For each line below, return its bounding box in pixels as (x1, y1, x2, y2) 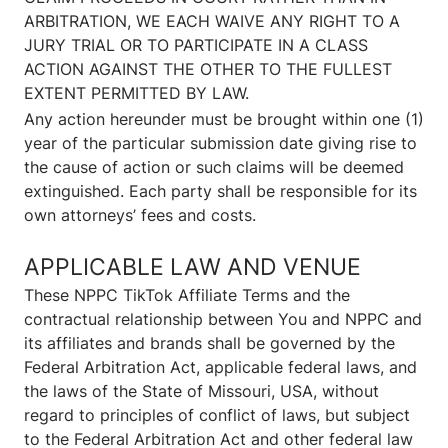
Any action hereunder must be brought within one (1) (24, 109, 424, 130)
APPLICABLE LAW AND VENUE (24, 252, 361, 282)
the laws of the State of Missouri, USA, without (24, 381, 379, 402)
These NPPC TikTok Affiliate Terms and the (24, 285, 350, 306)
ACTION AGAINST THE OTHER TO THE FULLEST (24, 59, 392, 80)
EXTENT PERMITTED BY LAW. (24, 83, 249, 104)
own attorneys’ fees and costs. (24, 205, 256, 226)
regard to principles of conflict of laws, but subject (24, 405, 410, 426)
